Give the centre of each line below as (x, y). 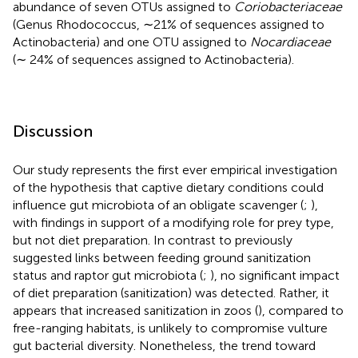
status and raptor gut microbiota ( (108, 275)
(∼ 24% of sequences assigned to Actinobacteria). (153, 59)
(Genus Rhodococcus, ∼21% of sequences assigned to (169, 24)
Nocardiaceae (290, 42)
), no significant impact (275, 275)
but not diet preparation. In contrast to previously (153, 240)
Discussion (53, 131)
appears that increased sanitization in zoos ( (135, 310)
